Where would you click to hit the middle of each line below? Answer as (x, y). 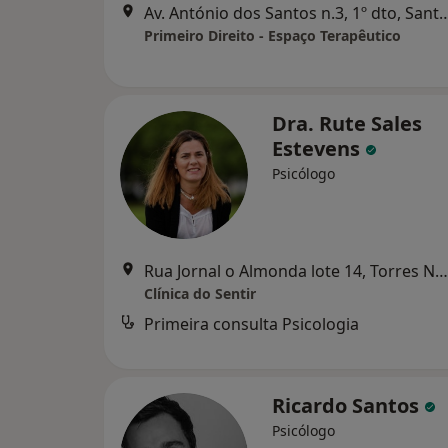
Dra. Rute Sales (347, 123)
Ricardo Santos (348, 405)
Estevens (318, 148)
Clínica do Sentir (200, 293)
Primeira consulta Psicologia (251, 324)
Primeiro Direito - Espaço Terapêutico (272, 35)
